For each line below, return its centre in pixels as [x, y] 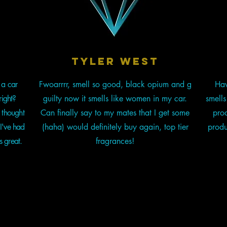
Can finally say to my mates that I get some [115, 113]
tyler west [115, 61]
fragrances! [115, 141]
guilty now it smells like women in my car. [115, 99]
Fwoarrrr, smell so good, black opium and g [115, 85]
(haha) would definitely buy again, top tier [115, 127]
